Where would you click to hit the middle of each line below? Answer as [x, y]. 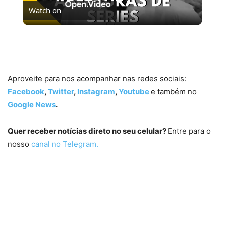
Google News [32, 104]
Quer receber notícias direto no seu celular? [88, 131]
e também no [174, 91]
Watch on [45, 10]
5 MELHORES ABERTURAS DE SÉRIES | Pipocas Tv [108, 33]
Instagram [96, 91]
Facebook [26, 91]
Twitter [61, 91]
